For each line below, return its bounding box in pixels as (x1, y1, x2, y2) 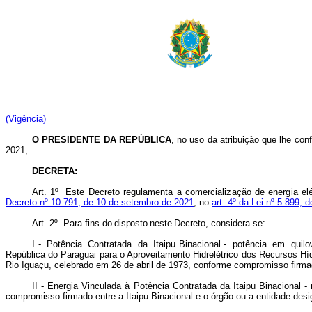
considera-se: (211, 218, 266, 228)
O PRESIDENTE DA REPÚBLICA (32, 134, 171, 145)
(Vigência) (6, 114, 46, 124)
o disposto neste (107, 218, 175, 228)
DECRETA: (32, 166, 77, 176)
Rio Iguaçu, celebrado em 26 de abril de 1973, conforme (6, 260, 231, 270)
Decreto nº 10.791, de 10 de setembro (6, 197, 159, 208)
